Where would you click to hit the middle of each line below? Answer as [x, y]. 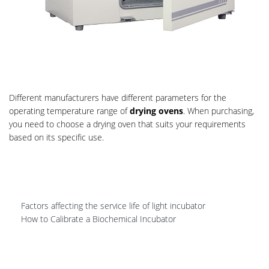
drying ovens [156, 111]
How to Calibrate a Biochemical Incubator [98, 219]
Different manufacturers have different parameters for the [118, 98]
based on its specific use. [56, 137]
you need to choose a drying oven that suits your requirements [127, 124]
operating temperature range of [69, 111]
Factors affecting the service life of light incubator [113, 206]
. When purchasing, [219, 111]
